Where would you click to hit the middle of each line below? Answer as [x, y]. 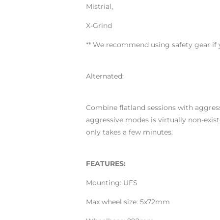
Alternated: [105, 76]
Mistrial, [99, 6]
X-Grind [99, 26]
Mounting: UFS [111, 183]
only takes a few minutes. [129, 132]
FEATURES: [106, 164]
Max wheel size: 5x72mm [128, 202]
